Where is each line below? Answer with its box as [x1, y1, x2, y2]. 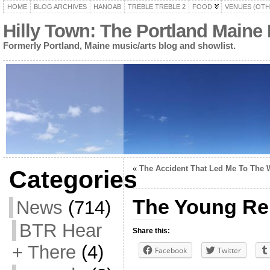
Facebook [154, 245, 187, 256]
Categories [8, 166, 137, 193]
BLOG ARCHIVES [33, 3, 87, 10]
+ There [11, 242, 76, 263]
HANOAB [93, 3, 121, 10]
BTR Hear [19, 220, 102, 241]
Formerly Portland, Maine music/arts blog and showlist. [2, 40, 236, 51]
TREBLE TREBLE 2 [127, 3, 186, 10]
